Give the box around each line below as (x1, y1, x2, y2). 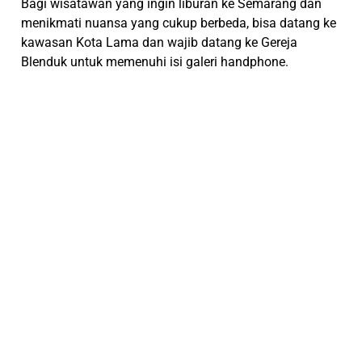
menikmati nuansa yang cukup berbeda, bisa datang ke (21, 15, 337, 31)
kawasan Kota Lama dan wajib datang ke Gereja (21, 34, 298, 50)
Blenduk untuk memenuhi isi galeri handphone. (21, 53, 289, 69)
